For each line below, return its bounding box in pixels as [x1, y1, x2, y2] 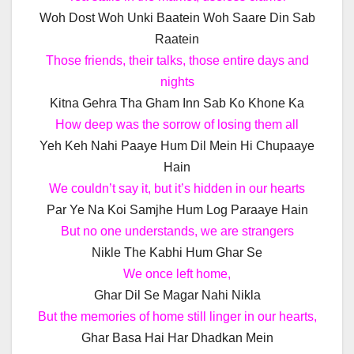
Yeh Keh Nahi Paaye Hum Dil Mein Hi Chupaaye [40, 139, 314, 153]
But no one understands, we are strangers [60, 224, 294, 239]
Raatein [155, 32, 199, 47]
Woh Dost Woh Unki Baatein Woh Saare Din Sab [39, 11, 315, 25]
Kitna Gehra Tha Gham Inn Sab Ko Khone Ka [50, 96, 304, 111]
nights [160, 75, 194, 89]
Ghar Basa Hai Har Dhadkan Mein [81, 331, 273, 345]
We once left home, [123, 267, 231, 281]
